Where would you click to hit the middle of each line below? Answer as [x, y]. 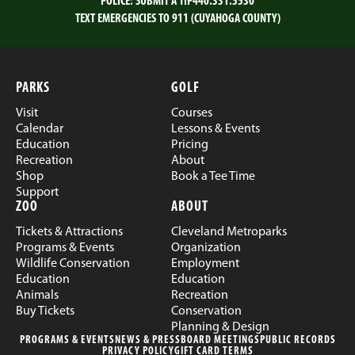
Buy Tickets [45, 311]
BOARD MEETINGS [220, 340]
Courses [192, 113]
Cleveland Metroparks [229, 232]
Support [37, 193]
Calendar [40, 129]
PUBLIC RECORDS [298, 340]
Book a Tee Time [213, 177]
